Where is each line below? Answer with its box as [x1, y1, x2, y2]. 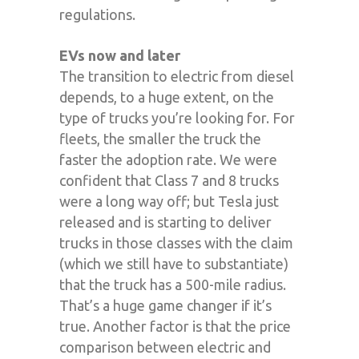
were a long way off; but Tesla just [59, 192, 279, 209]
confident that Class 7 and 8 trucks [59, 171, 279, 188]
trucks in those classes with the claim [59, 234, 293, 251]
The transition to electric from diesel [59, 67, 294, 84]
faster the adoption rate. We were [59, 151, 277, 167]
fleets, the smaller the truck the [59, 130, 261, 147]
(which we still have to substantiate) [59, 255, 288, 272]
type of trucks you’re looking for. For [59, 109, 295, 126]
